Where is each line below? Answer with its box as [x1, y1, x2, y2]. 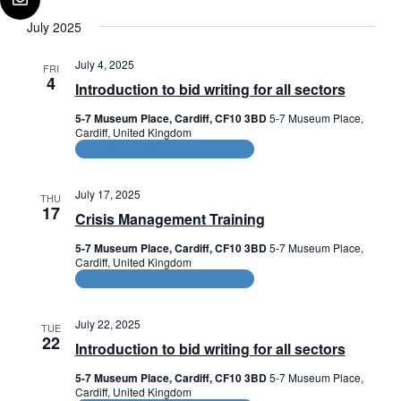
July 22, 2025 [74, 316, 141, 332]
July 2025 [26, 18, 81, 37]
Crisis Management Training [74, 209, 265, 230]
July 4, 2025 [74, 56, 134, 73]
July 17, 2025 [74, 186, 141, 202]
